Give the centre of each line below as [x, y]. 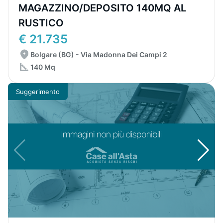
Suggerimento [38, 91]
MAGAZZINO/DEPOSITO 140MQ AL [102, 8]
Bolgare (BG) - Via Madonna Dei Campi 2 [99, 55]
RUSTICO [41, 23]
